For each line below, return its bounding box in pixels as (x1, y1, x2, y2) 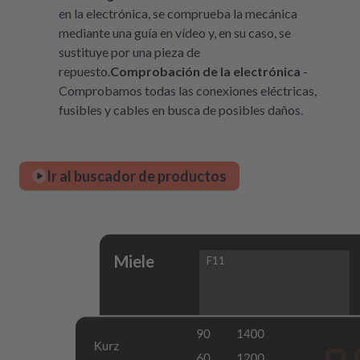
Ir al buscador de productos (47, 166, 227, 185)
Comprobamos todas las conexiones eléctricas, (59, 83, 317, 99)
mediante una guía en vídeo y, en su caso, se (59, 25, 291, 41)
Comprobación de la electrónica (110, 63, 301, 80)
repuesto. (59, 63, 110, 80)
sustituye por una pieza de (59, 44, 200, 60)
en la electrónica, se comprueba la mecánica (59, 6, 297, 22)
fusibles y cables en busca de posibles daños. (59, 102, 303, 118)
